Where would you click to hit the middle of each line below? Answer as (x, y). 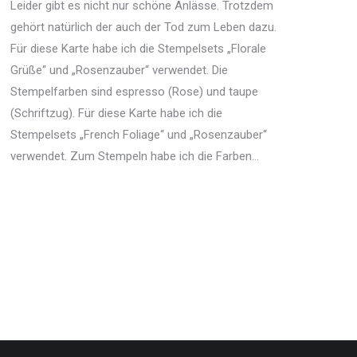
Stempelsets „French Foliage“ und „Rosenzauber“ (139, 135)
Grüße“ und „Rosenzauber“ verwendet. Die (119, 71)
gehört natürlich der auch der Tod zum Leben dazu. (143, 27)
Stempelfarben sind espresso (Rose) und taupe (134, 92)
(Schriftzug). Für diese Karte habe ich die (116, 114)
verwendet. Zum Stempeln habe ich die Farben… (135, 157)
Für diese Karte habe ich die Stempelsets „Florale (138, 49)
